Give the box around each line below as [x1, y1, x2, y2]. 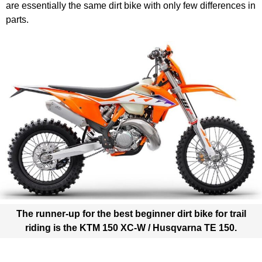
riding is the [25, 223, 80, 233]
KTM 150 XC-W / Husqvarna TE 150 [80, 223, 235, 233]
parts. [6, 15, 29, 25]
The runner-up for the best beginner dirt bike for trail [16, 209, 246, 219]
